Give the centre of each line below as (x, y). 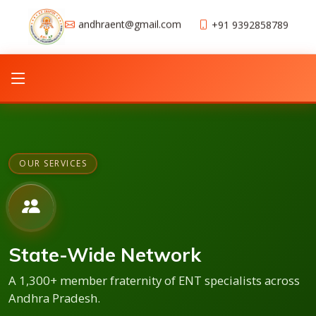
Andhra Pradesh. (54, 298)
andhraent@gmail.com (129, 24)
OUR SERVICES (53, 163)
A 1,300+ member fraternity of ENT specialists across (154, 280)
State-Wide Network (105, 255)
